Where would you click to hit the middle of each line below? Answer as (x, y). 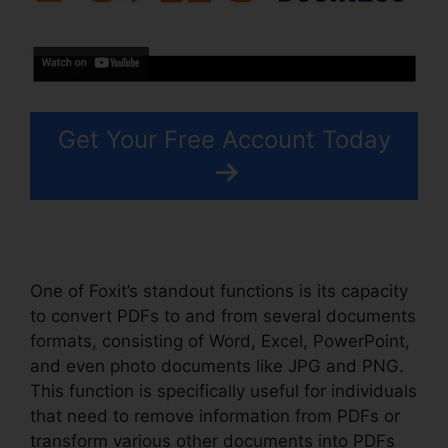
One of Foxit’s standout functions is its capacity (219, 290)
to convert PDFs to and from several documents (223, 315)
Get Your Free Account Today (224, 139)
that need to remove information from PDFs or (215, 415)
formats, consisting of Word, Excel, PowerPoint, (220, 340)
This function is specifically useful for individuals (223, 390)
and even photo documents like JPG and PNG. (217, 365)
